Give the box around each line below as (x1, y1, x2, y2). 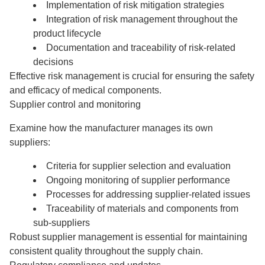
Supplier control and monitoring (9, 99, 141, 109)
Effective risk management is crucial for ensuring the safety (9, 71, 254, 81)
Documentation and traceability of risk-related (46, 43, 235, 53)
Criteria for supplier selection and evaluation (46, 161, 231, 171)
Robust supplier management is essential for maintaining (9, 232, 247, 242)
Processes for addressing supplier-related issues (46, 189, 250, 199)
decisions (33, 57, 73, 67)
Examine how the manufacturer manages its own (9, 123, 213, 133)
